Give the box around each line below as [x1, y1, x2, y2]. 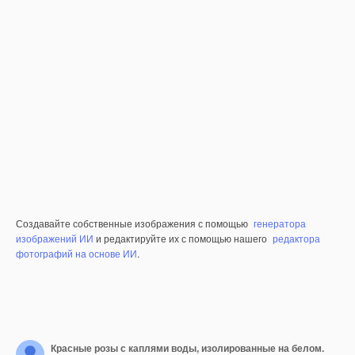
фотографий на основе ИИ [16, 246, 137, 261]
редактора [273, 231, 320, 246]
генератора [254, 216, 306, 231]
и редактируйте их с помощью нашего [94, 231, 269, 246]
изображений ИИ [16, 231, 94, 246]
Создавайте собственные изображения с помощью [16, 216, 250, 231]
